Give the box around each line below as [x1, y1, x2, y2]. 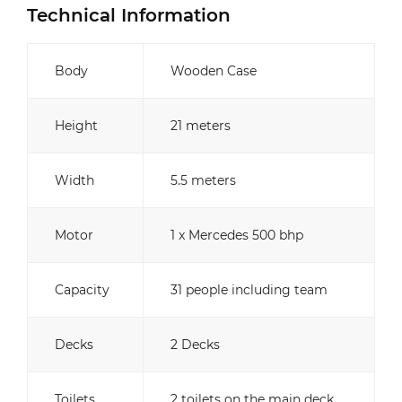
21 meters [170, 118, 231, 134]
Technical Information [27, 4, 231, 26]
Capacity [55, 282, 109, 298]
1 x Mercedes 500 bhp [170, 227, 303, 243]
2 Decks [170, 336, 220, 353]
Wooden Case [170, 63, 257, 79]
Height [55, 118, 98, 134]
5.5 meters [170, 172, 236, 188]
